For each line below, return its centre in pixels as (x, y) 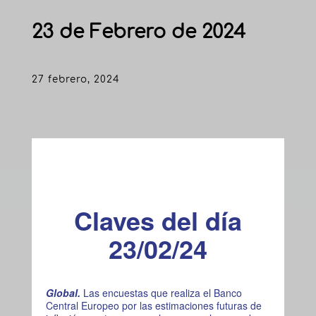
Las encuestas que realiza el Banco (162, 292)
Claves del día (158, 220)
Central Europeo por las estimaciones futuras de (153, 305)
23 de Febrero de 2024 (138, 32)
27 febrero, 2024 (75, 79)
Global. (64, 292)
